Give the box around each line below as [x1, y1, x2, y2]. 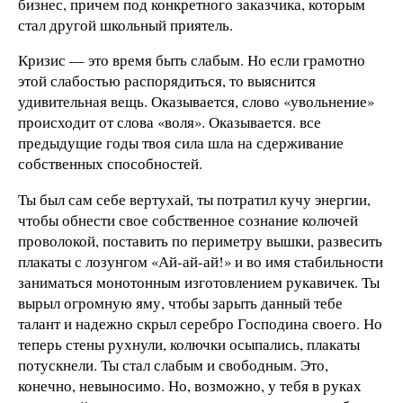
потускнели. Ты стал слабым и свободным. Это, [18, 354, 328, 376]
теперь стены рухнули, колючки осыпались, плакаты [18, 334, 360, 355]
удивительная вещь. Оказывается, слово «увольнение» [18, 91, 374, 112]
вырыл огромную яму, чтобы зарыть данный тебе [18, 292, 343, 314]
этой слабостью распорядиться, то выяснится [18, 70, 316, 92]
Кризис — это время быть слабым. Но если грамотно [18, 49, 365, 71]
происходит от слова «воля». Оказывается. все [18, 112, 321, 133]
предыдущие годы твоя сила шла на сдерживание [18, 132, 344, 154]
